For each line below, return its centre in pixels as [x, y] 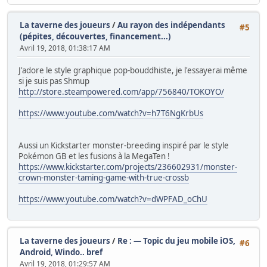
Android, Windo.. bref [61, 252]
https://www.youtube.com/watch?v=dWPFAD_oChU [113, 199]
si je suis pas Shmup [54, 81]
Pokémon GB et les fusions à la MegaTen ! [94, 156]
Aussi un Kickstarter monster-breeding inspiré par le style [124, 145]
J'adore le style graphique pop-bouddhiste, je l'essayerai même [133, 70]
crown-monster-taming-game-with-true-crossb [104, 177]
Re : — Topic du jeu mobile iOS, [176, 241]
